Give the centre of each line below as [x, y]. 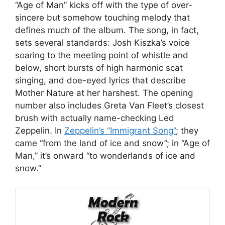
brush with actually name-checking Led [95, 118]
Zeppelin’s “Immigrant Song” [120, 131]
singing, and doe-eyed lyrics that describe [100, 81]
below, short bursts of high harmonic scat [99, 68]
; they [187, 131]
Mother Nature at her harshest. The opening [104, 93]
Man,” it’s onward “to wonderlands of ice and [105, 156]
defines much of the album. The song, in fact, [107, 30]
